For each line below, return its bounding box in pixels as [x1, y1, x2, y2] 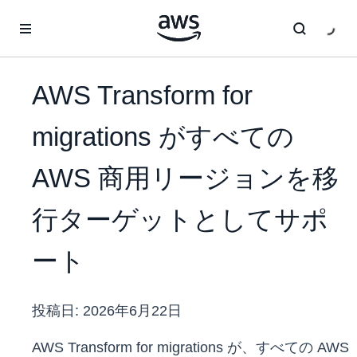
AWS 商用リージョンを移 [32, 163, 339, 194]
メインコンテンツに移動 [7, 10, 130, 22]
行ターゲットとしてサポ [32, 205, 328, 235]
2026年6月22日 [83, 303, 182, 320]
